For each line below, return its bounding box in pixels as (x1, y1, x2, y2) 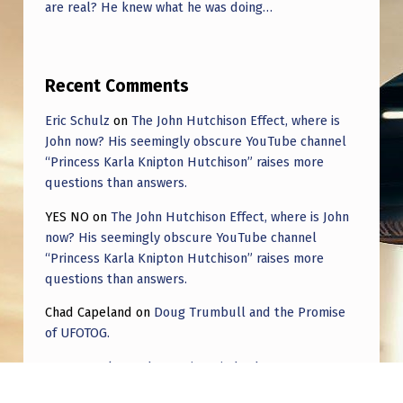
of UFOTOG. (44, 325, 110, 342)
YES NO (44, 208, 89, 225)
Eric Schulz (44, 112, 110, 130)
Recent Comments (44, 76, 189, 97)
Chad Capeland (44, 304, 132, 321)
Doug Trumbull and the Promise (153, 304, 345, 321)
